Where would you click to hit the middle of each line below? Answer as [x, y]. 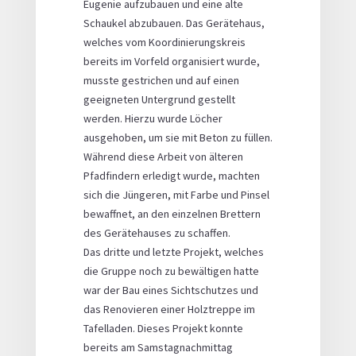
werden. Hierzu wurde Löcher [153, 119]
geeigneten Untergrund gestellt [159, 100]
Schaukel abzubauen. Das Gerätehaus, [174, 23]
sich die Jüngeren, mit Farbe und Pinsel [176, 195]
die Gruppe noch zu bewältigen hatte [171, 271]
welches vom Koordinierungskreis [164, 43]
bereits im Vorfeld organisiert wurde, [171, 62]
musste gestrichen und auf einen [161, 81]
